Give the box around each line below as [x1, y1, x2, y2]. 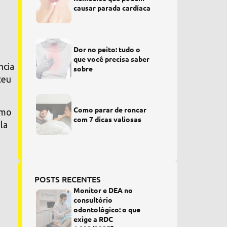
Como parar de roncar [73, 105, 147, 114]
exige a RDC [73, 214, 113, 223]
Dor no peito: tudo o [73, 44, 141, 54]
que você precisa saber [73, 54, 150, 63]
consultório [73, 195, 113, 204]
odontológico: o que [73, 205, 141, 214]
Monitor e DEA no [73, 185, 133, 195]
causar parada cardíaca [73, 3, 151, 12]
